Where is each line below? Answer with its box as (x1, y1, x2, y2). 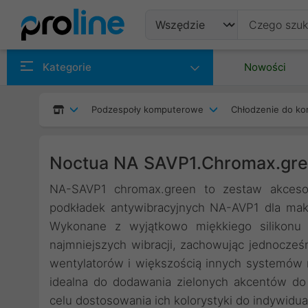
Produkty (155, 49, 215, 66)
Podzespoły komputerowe (91, 104, 203, 115)
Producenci (155, 83, 230, 100)
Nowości (244, 60, 286, 74)
